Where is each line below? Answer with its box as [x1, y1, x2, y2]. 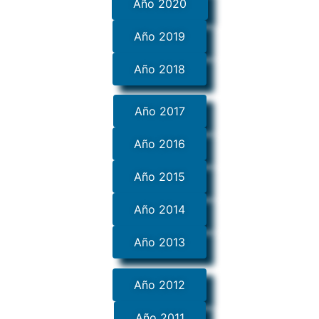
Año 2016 [134, 137, 185, 152]
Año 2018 [134, 61, 185, 76]
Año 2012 [134, 277, 185, 292]
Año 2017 [134, 104, 185, 119]
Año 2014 [134, 202, 185, 217]
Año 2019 [134, 28, 185, 43]
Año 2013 [134, 235, 185, 250]
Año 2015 [134, 169, 185, 184]
